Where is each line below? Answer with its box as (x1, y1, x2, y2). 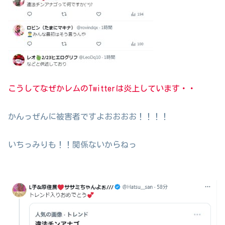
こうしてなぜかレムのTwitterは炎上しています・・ (8, 84, 196, 92)
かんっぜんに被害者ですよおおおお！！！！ (8, 112, 169, 121)
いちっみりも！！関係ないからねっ (8, 140, 137, 149)
